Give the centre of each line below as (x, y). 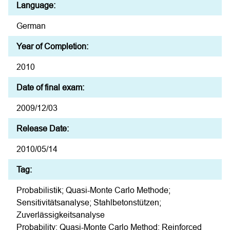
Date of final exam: (50, 88)
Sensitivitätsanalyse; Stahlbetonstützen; (89, 203)
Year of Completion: (52, 46)
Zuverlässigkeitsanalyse (61, 215)
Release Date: (43, 129)
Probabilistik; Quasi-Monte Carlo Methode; (93, 190)
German (31, 26)
